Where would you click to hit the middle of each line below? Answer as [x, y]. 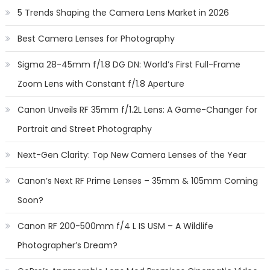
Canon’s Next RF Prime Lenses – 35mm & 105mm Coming [137, 181]
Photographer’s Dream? [67, 246]
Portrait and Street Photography [84, 129]
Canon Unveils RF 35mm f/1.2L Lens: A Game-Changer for [137, 110]
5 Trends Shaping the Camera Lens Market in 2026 [123, 13]
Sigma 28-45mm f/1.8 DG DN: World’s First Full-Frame [129, 65]
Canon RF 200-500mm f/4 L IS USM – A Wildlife [115, 226]
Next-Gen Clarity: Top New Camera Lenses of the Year [132, 155]
